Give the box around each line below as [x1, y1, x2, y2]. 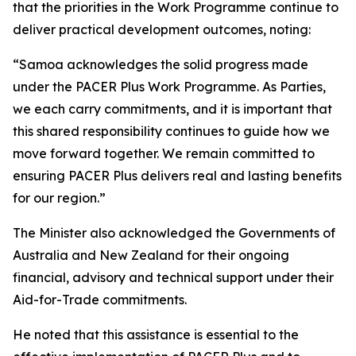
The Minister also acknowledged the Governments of [13, 225, 335, 241]
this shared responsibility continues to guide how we [13, 123, 330, 139]
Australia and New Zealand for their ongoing [13, 247, 289, 263]
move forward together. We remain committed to [13, 145, 315, 161]
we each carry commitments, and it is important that [13, 101, 332, 117]
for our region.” [13, 190, 106, 206]
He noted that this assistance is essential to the [13, 327, 299, 342]
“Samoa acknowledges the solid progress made [13, 56, 308, 72]
